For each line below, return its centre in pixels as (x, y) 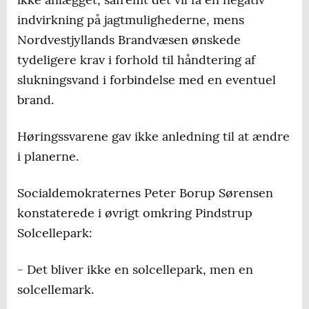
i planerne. (48, 157)
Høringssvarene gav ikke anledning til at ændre (153, 137)
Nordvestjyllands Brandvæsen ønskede (129, 40)
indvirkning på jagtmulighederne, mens (131, 20)
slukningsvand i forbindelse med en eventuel (147, 80)
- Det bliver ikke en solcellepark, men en (135, 270)
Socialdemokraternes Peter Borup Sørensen (145, 193)
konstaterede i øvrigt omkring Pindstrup (135, 213)
